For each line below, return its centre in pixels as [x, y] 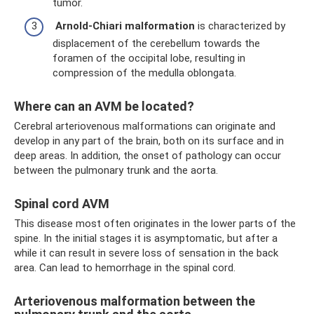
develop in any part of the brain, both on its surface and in [149, 141]
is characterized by [240, 26]
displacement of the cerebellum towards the [156, 44]
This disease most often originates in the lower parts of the [155, 224]
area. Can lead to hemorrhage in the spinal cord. [125, 268]
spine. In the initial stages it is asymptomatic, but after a [146, 239]
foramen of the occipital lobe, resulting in [149, 59]
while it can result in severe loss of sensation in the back [146, 253]
